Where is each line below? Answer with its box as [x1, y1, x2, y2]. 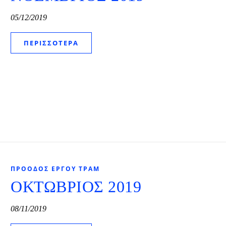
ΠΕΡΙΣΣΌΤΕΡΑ [24, 38, 79, 48]
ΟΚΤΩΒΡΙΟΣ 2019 [11, 178, 141, 196]
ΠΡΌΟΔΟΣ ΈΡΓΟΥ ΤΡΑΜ [11, 164, 100, 174]
